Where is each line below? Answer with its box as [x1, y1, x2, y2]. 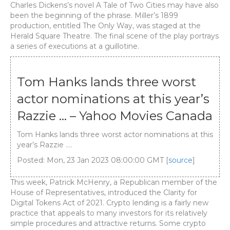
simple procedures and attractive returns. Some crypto [10, 219, 206, 228]
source [168, 156, 193, 165]
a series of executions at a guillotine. [10, 42, 139, 51]
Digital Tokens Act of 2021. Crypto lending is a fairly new [10, 198, 208, 207]
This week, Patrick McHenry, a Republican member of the [10, 178, 217, 187]
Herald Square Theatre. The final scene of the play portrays [10, 31, 219, 41]
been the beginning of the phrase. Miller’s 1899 [10, 11, 178, 20]
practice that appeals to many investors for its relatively [10, 208, 207, 218]
